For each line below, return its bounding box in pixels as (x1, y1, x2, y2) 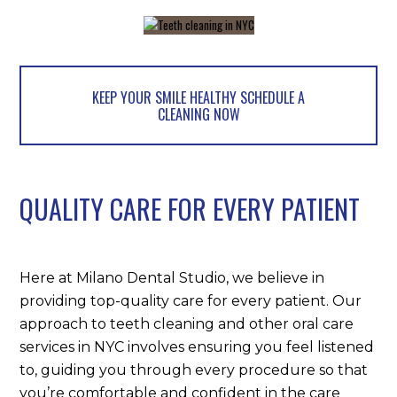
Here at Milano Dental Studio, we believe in (19, 269, 325, 286)
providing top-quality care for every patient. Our (19, 292, 362, 309)
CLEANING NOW (157, 104, 240, 126)
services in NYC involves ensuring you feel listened (19, 338, 375, 355)
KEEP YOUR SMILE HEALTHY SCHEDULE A (92, 87, 305, 109)
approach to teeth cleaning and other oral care (19, 315, 354, 332)
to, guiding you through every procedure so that (19, 361, 369, 378)
